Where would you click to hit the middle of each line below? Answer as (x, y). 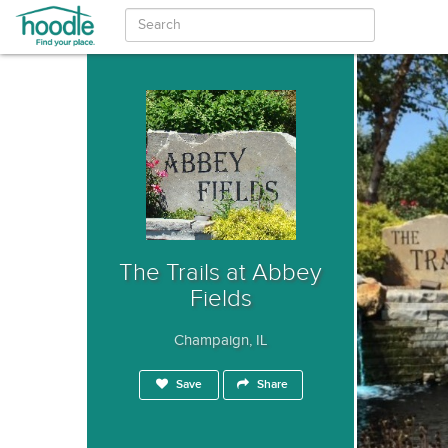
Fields (220, 299)
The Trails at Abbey (220, 273)
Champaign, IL (220, 340)
